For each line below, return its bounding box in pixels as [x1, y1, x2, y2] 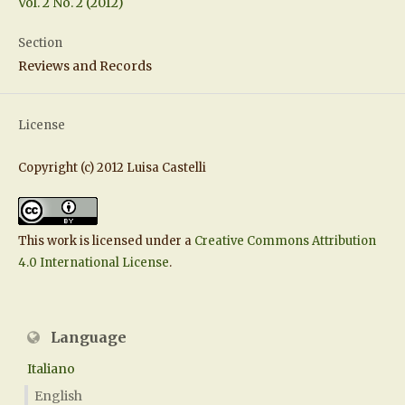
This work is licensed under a [17, 232, 194, 249]
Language [47, 327, 127, 346]
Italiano [27, 360, 75, 377]
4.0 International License [17, 254, 169, 270]
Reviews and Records [17, 57, 152, 74]
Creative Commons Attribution [193, 232, 376, 249]
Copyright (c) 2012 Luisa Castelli [17, 159, 206, 175]
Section [17, 34, 62, 51]
